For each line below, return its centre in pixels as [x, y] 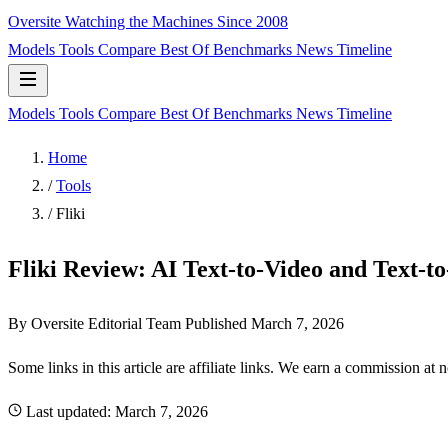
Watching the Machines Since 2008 [176, 21]
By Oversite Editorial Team [94, 323]
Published [218, 323]
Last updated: [70, 411]
